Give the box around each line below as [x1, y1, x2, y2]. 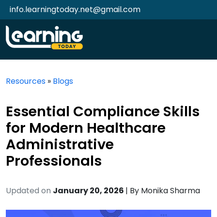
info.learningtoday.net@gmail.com [10, 4, 140, 15]
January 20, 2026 [53, 185, 125, 196]
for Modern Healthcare [6, 118, 166, 138]
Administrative [6, 135, 114, 154]
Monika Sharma [141, 185, 200, 196]
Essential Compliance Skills [6, 102, 200, 121]
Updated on [6, 185, 51, 196]
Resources [6, 76, 46, 87]
